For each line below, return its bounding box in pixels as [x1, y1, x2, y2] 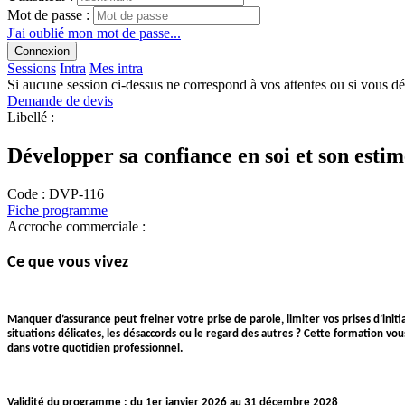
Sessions [7, 61, 56, 77]
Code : [7, 186, 45, 202]
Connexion [14, 44, 70, 59]
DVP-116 [49, 186, 104, 202]
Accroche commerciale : [7, 219, 146, 234]
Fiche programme [7, 202, 108, 218]
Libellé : [7, 109, 54, 126]
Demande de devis [7, 93, 113, 109]
